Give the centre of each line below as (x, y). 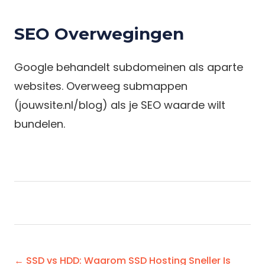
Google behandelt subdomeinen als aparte (129, 67)
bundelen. (40, 124)
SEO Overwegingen (99, 34)
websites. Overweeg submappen (101, 86)
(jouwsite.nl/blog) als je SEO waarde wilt (120, 105)
